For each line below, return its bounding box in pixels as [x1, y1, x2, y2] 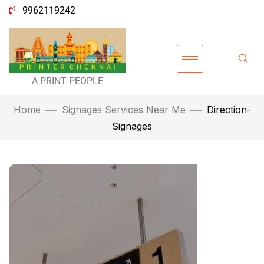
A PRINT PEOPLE [32, 75, 104, 87]
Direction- [206, 104, 251, 116]
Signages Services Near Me [61, 104, 186, 116]
